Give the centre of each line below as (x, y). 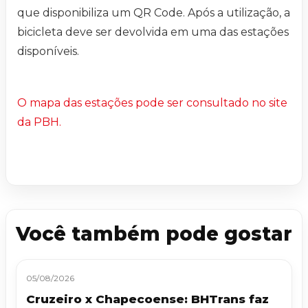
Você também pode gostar (154, 234)
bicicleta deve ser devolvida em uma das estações (153, 32)
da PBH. (39, 122)
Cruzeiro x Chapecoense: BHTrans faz (147, 299)
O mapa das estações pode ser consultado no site (152, 103)
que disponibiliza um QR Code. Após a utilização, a (154, 13)
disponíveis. (48, 52)
